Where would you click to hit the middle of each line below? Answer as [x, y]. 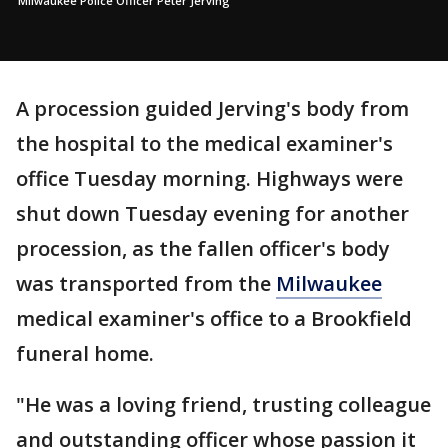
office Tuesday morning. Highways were [209, 178]
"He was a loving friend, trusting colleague [223, 404]
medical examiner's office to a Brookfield [214, 318]
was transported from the [146, 283]
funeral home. [87, 353]
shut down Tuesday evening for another [212, 213]
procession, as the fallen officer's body [203, 248]
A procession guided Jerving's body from [212, 108]
